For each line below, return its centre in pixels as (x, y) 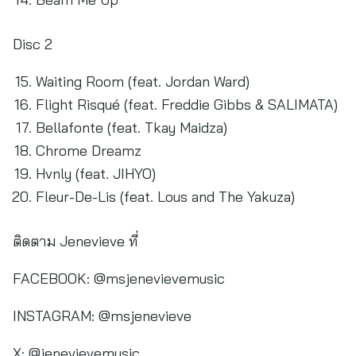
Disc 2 (33, 44)
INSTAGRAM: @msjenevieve (102, 316)
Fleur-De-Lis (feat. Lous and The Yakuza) (165, 197)
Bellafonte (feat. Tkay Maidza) (131, 128)
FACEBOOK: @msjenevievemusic (119, 279)
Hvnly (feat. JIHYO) (95, 174)
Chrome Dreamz (88, 151)
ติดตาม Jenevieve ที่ (75, 241)
